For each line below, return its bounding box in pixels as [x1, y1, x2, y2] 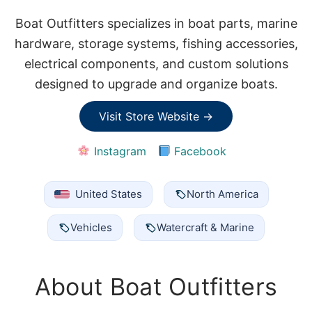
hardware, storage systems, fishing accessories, [14, 36, 298, 51]
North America [186, 187, 258, 201]
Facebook [170, 143, 226, 158]
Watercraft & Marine [157, 220, 254, 234]
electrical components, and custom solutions [24, 56, 288, 71]
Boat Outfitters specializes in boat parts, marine [15, 15, 297, 31]
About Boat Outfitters [34, 272, 278, 301]
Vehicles [70, 220, 112, 234]
